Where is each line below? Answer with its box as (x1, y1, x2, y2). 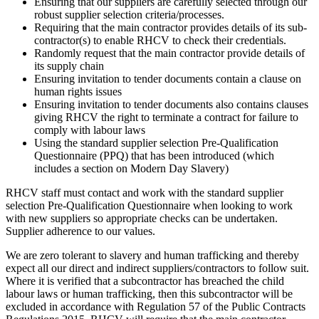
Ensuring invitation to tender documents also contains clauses (34, 98, 308, 111)
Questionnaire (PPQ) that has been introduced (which (34, 150, 274, 162)
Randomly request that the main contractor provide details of (34, 47, 305, 60)
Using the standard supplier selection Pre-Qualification (34, 137, 278, 150)
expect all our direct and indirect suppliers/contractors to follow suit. (6, 262, 309, 275)
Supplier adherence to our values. (6, 225, 155, 238)
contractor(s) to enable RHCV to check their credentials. (34, 34, 286, 47)
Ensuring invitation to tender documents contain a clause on (34, 73, 301, 85)
